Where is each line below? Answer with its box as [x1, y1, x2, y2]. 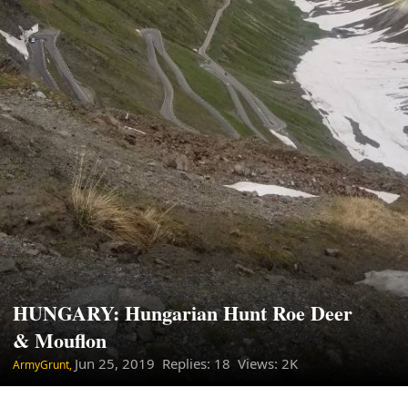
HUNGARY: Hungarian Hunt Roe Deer [13, 297, 353, 328]
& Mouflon [13, 324, 107, 355]
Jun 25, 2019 [75, 353, 156, 372]
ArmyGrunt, [13, 356, 76, 372]
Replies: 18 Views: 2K [155, 353, 299, 372]
